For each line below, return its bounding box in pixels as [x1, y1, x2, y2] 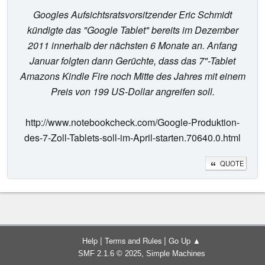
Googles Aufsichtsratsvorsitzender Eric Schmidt [33, 8, 232, 22]
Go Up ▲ [169, 235, 201, 247]
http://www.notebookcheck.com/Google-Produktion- [25, 115, 240, 130]
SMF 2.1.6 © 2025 [77, 249, 141, 258]
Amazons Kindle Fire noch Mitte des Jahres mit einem [20, 69, 245, 83]
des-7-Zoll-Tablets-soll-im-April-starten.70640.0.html [24, 131, 241, 145]
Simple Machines [146, 249, 205, 258]
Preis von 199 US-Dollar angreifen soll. [50, 85, 215, 99]
